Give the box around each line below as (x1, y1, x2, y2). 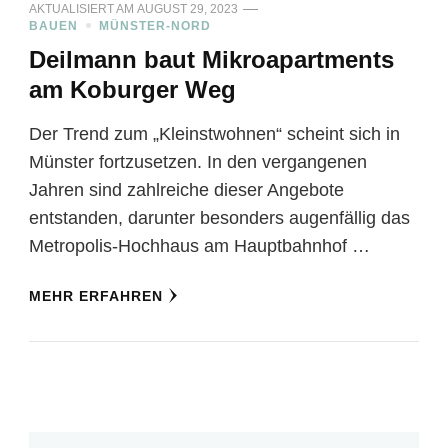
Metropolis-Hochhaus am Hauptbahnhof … (29, 235, 370, 256)
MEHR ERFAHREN (29, 287, 163, 304)
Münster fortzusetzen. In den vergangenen (29, 151, 367, 172)
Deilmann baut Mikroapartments (29, 45, 394, 73)
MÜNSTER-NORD (99, 18, 211, 33)
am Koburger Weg (29, 75, 236, 103)
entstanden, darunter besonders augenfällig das (29, 207, 410, 228)
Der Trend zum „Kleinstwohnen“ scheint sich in (29, 123, 400, 144)
